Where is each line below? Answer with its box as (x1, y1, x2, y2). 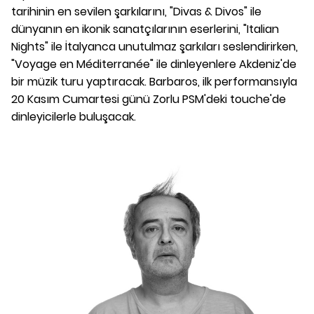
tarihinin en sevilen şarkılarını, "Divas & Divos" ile (11, 3, 261, 20)
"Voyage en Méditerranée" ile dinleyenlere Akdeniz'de (11, 55, 296, 72)
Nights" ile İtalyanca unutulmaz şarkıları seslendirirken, (11, 38, 298, 55)
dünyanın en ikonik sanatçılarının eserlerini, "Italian (11, 20, 279, 37)
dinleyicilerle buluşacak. (11, 108, 136, 125)
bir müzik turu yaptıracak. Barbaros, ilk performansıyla (11, 73, 297, 90)
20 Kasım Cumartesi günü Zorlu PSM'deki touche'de (11, 90, 286, 107)
